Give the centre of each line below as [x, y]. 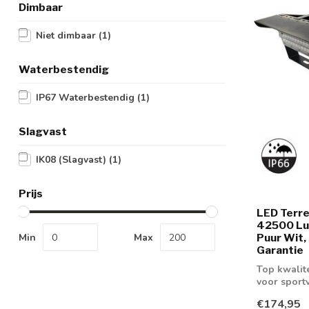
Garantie [280, 250]
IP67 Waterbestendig [87, 98]
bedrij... [273, 295]
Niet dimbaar [67, 36]
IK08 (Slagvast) [72, 160]
